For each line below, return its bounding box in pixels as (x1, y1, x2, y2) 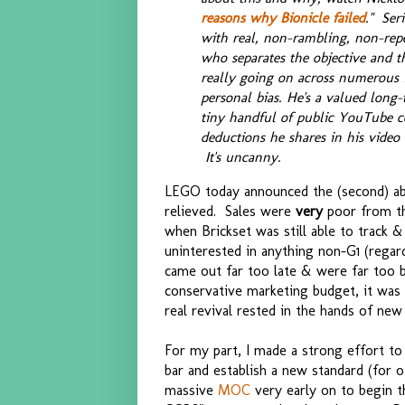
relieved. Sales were (165, 202, 296, 220)
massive (165, 381, 218, 399)
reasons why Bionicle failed (201, 9, 365, 26)
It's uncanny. (201, 148, 281, 165)
